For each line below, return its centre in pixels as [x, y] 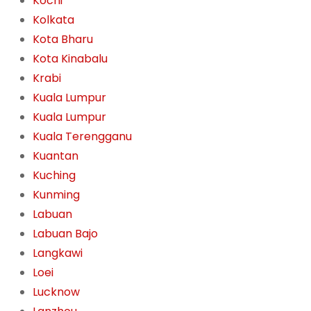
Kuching [54, 176]
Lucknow [56, 292]
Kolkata [53, 20]
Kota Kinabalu [70, 59]
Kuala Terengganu [82, 137]
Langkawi [57, 253]
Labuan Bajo [65, 234]
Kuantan [55, 156]
